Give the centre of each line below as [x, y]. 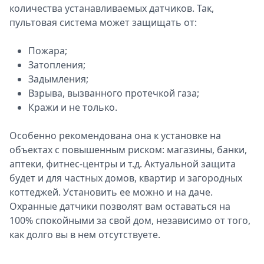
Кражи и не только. [73, 107]
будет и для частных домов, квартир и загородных [126, 178]
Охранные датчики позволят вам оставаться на [120, 206]
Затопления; [57, 65]
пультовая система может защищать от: [103, 22]
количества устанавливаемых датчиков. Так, [112, 8]
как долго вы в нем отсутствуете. [85, 235]
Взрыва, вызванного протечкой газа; [114, 93]
